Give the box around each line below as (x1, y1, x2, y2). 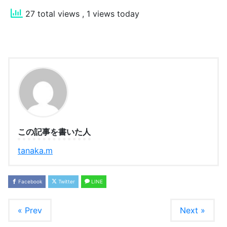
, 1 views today (82, 9, 139, 19)
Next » (180, 205, 205, 216)
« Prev (18, 205, 42, 216)
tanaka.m (18, 145, 53, 156)
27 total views (23, 9, 82, 19)
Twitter (57, 178, 75, 185)
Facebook (17, 178, 42, 185)
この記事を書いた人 (18, 127, 91, 137)
